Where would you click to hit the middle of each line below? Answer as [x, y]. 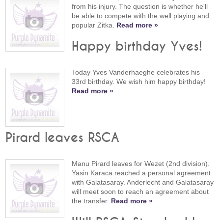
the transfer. [92, 201]
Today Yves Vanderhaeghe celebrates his [136, 72]
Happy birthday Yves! [137, 47]
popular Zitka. [94, 25]
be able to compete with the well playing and [141, 16]
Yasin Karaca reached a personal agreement [141, 173]
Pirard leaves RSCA [63, 138]
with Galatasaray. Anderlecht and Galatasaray [143, 182]
